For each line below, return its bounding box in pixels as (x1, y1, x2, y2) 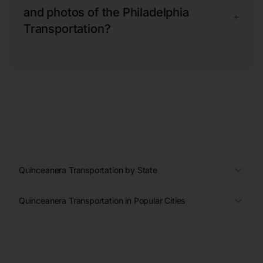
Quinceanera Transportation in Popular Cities (19, 195, 186, 205)
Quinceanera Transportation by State (19, 164, 157, 175)
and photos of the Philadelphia (23, 5, 189, 19)
